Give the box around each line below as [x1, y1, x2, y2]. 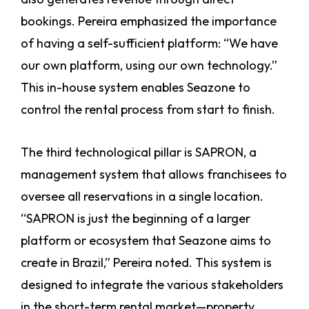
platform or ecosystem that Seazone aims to [21, 232, 271, 249]
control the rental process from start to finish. [21, 101, 275, 118]
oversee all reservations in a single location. [21, 188, 263, 205]
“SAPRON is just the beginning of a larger [21, 210, 250, 227]
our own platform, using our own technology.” [21, 57, 277, 74]
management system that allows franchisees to [21, 166, 287, 183]
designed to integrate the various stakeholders [21, 277, 283, 293]
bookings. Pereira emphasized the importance [21, 13, 277, 30]
